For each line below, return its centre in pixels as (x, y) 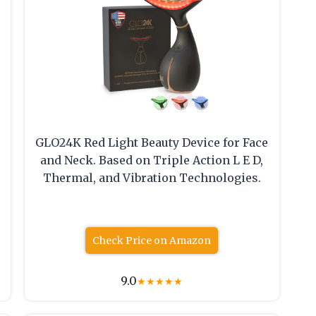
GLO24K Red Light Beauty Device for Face (152, 143)
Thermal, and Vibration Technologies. (152, 178)
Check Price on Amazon (152, 241)
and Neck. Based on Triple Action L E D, (152, 160)
